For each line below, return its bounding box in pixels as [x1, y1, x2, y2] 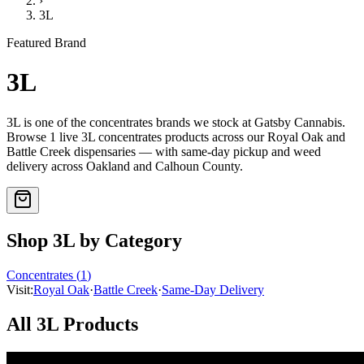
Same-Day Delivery [162, 282, 264, 297]
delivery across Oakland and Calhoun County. [6, 158, 243, 173]
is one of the [20, 115, 89, 129]
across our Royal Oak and [209, 129, 345, 144]
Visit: [6, 282, 33, 297]
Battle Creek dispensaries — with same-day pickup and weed [6, 144, 321, 158]
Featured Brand [6, 36, 86, 50]
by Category [75, 229, 182, 251]
